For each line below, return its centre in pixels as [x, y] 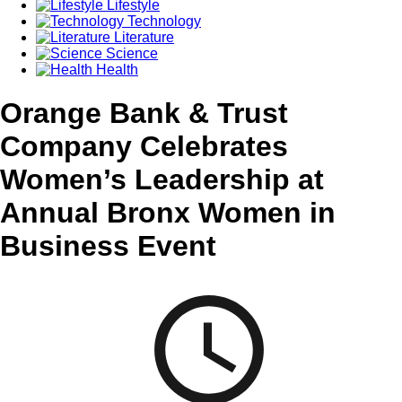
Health [115, 69]
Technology [162, 21]
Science [130, 53]
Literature [142, 37]
